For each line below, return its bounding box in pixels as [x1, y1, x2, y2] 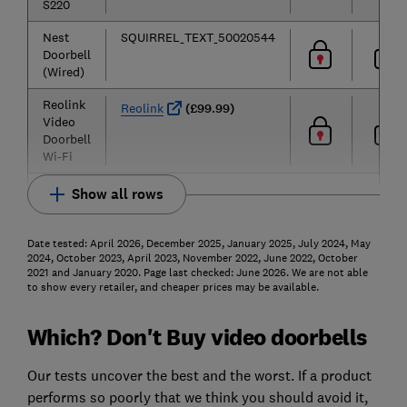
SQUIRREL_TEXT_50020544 [120, 29, 275, 46]
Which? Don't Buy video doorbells [26, 323, 367, 352]
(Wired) [42, 64, 84, 81]
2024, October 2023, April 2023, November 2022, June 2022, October [26, 251, 358, 266]
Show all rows [71, 184, 164, 204]
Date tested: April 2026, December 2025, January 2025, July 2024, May [26, 236, 371, 252]
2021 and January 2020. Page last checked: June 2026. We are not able [26, 265, 368, 281]
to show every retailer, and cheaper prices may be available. [26, 280, 319, 295]
